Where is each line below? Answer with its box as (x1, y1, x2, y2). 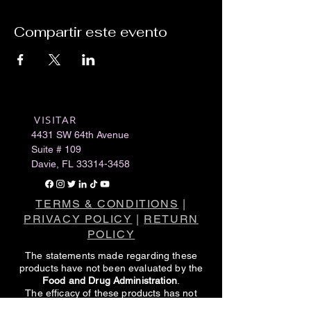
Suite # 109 (31, 144, 81, 155)
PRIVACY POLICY (24, 212, 133, 226)
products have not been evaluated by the (19, 262, 203, 274)
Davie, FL (31, 158, 76, 170)
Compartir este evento (14, 23, 167, 42)
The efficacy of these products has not (25, 287, 197, 299)
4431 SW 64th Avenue (31, 129, 129, 141)
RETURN (144, 212, 199, 226)
